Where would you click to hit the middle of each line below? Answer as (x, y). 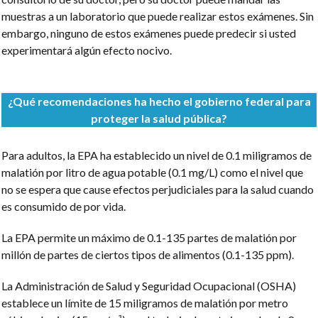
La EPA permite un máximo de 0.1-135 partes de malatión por (149, 237)
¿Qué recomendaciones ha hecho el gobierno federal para (159, 101)
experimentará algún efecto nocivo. (87, 50)
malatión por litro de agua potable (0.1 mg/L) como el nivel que (152, 172)
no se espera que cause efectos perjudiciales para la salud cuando (158, 189)
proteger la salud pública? (159, 118)
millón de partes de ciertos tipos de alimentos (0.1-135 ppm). (148, 254)
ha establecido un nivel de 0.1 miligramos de (205, 155)
